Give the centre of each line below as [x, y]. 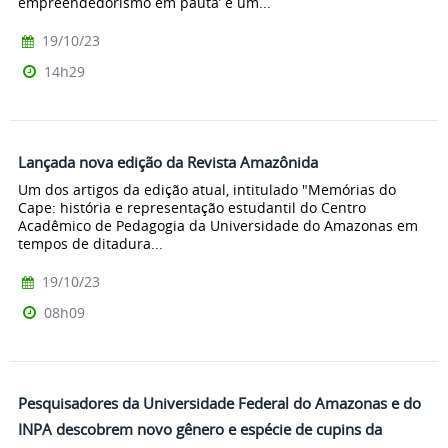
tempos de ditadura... [90, 244]
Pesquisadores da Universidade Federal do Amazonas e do [219, 403]
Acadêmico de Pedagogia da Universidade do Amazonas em [218, 226]
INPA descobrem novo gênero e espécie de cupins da [200, 429]
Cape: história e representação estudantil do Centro [192, 208]
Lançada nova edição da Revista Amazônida [168, 161]
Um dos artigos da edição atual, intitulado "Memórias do [207, 190]
